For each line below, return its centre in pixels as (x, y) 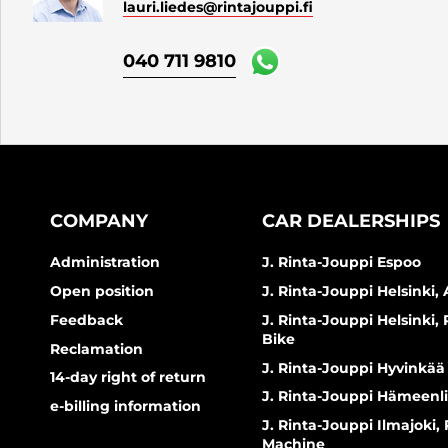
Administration (105, 262)
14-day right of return (128, 377)
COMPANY (99, 221)
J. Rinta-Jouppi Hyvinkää (354, 367)
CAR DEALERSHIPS (351, 221)
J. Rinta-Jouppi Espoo (342, 262)
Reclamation (96, 348)
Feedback (86, 319)
